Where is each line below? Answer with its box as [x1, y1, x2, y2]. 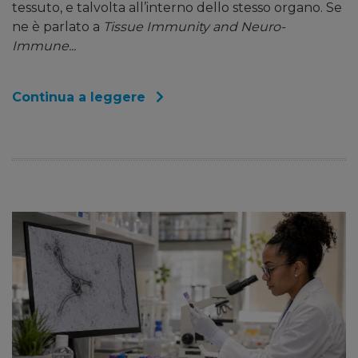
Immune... [12, 38, 76, 54]
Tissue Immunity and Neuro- [103, 18, 285, 34]
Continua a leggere [12, 89, 149, 105]
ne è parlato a [12, 18, 103, 34]
